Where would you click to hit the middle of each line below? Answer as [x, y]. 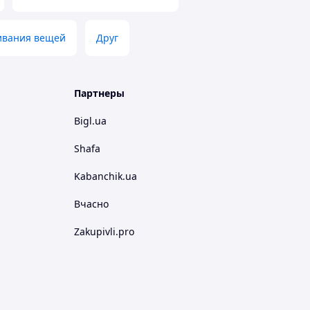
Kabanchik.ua [106, 176]
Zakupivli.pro [104, 231]
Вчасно [91, 204]
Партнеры [99, 93]
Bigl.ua [90, 121]
